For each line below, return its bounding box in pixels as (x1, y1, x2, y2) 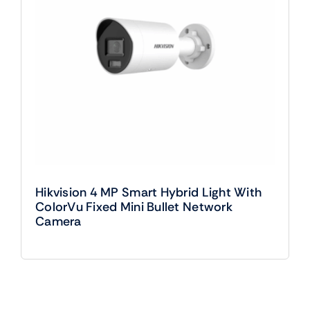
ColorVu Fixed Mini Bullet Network (35, 198, 232, 215)
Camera (35, 212, 82, 230)
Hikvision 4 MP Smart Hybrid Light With (35, 183, 262, 201)
